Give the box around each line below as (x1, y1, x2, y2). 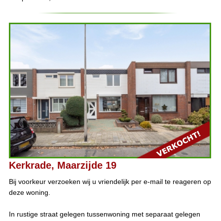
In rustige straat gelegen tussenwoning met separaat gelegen (8, 210, 200, 219)
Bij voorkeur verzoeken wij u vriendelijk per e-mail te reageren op (8, 178, 211, 186)
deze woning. (8, 188, 50, 197)
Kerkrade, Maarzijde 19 (8, 160, 116, 171)
